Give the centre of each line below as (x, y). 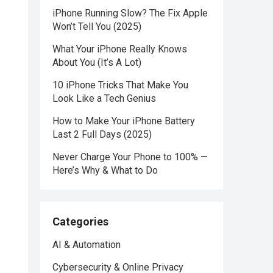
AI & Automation (87, 245)
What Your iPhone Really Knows (120, 49)
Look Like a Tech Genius (104, 98)
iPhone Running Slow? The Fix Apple (130, 13)
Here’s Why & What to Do (105, 170)
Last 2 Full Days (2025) (102, 134)
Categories (80, 222)
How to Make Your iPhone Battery (124, 121)
